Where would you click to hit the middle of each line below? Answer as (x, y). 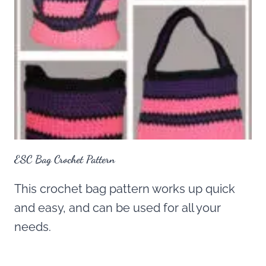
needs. (33, 227)
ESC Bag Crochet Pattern (65, 159)
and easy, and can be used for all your (118, 208)
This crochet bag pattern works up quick (125, 189)
